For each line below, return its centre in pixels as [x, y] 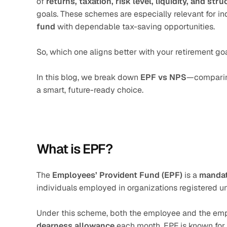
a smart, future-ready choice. [90, 90]
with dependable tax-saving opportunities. [135, 27]
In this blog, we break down [88, 77]
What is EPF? [74, 149]
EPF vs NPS [163, 77]
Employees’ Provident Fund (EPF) [117, 175]
